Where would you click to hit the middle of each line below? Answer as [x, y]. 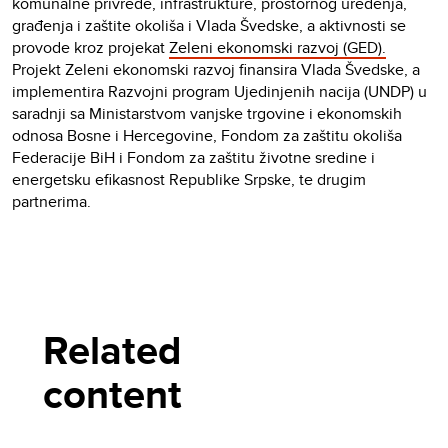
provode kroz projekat [90, 48]
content [113, 395]
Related [117, 351]
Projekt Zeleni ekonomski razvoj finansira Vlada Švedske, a [216, 70]
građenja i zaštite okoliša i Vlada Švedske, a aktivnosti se [209, 26]
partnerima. [51, 202]
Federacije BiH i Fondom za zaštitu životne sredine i [193, 158]
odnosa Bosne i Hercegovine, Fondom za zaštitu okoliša [207, 136]
